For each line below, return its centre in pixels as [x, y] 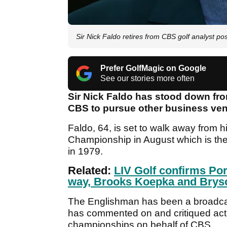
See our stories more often [147, 79]
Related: [91, 171]
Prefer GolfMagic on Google [153, 68]
